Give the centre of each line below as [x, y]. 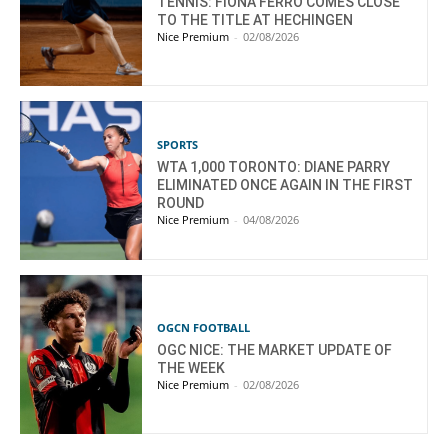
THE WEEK [191, 367]
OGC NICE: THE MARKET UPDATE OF [275, 349]
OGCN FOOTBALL [204, 327]
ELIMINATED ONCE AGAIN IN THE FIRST [285, 184]
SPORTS [178, 144]
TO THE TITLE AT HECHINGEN [255, 19]
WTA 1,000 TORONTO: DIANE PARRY [274, 166]
